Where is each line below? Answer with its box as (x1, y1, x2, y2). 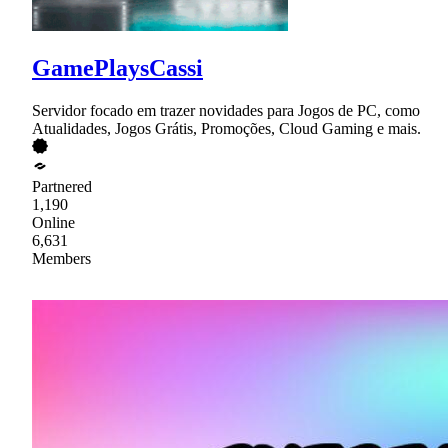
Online (32, 213, 75, 231)
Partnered (32, 177, 92, 195)
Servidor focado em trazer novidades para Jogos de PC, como (32, 101, 420, 119)
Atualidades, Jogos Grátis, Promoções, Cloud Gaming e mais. (32, 119, 421, 137)
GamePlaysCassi (32, 55, 203, 82)
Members (32, 249, 91, 267)
